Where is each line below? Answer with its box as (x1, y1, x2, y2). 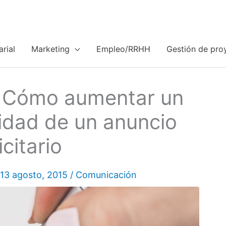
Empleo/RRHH (96, 44, 150, 54)
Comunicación (76, 169, 137, 180)
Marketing (31, 44, 70, 54)
